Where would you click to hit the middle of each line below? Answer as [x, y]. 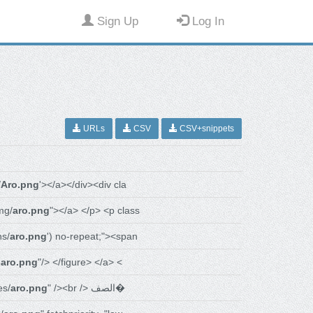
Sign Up [116, 22]
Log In [206, 22]
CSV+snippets [206, 129]
